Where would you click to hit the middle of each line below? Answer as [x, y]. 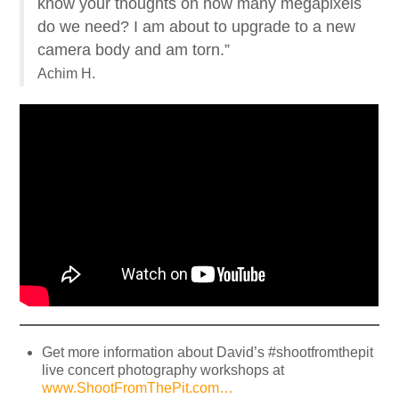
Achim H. [67, 74]
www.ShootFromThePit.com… [138, 388]
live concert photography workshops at [163, 370]
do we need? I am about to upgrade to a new [197, 27]
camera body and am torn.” [134, 50]
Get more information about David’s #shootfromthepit [208, 353]
